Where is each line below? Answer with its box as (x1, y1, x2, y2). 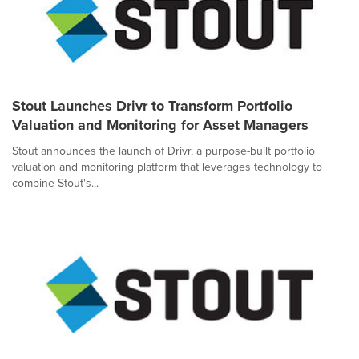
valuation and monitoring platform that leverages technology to (12, 159, 322, 175)
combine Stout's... (12, 175, 99, 191)
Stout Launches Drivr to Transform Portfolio (12, 95, 292, 116)
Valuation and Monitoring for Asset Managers (12, 115, 309, 135)
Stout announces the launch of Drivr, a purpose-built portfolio (12, 143, 315, 159)
